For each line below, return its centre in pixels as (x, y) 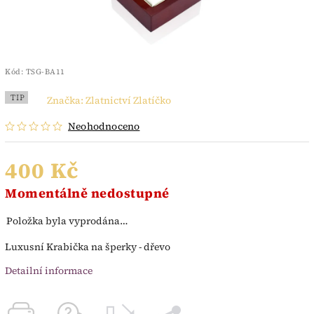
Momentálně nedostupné (87, 193)
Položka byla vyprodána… (67, 221)
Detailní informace (49, 271)
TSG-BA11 (45, 71)
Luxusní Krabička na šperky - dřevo (88, 247)
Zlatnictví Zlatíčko (128, 100)
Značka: (66, 100)
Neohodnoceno (104, 127)
